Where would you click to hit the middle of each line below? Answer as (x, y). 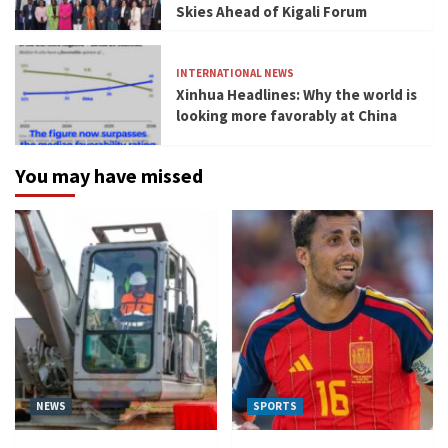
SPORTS (274, 405)
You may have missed (109, 175)
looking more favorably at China (287, 116)
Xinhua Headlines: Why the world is (297, 95)
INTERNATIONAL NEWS (235, 73)
